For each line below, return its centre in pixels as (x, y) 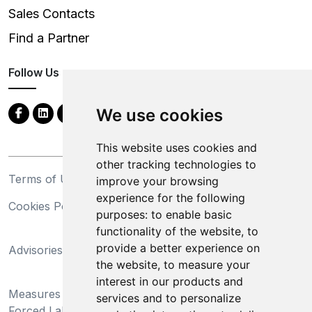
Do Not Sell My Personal (223, 277)
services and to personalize (168, 298)
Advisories (36, 250)
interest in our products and (169, 281)
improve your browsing (157, 181)
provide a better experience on (178, 248)
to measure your (206, 265)
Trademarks (188, 206)
